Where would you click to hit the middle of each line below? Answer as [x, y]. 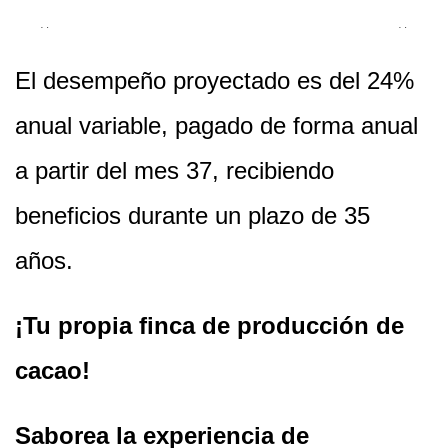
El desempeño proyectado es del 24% [214, 80]
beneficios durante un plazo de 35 [192, 215]
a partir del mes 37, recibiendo [174, 170]
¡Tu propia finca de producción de [209, 325]
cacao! [56, 370]
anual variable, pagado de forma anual [216, 125]
